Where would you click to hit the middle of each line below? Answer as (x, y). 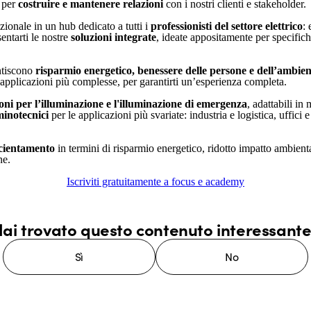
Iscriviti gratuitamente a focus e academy (155, 182)
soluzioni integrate (114, 37)
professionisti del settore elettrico (227, 26)
